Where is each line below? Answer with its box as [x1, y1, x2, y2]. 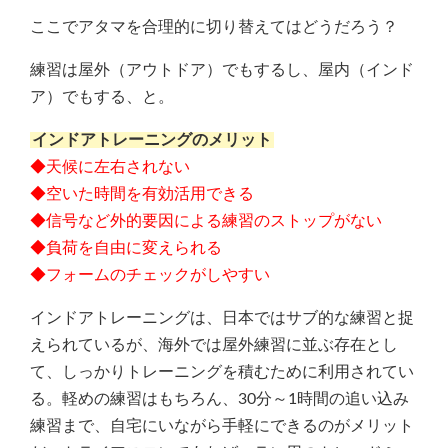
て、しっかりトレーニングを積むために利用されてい [30, 363, 414, 380]
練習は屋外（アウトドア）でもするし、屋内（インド [30, 61, 414, 78]
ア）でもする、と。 [30, 88, 174, 105]
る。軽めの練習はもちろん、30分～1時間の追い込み [30, 390, 409, 407]
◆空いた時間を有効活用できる [30, 185, 254, 202]
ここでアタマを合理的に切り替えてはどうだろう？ [30, 18, 398, 35]
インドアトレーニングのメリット [32, 131, 272, 148]
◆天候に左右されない [30, 158, 190, 175]
